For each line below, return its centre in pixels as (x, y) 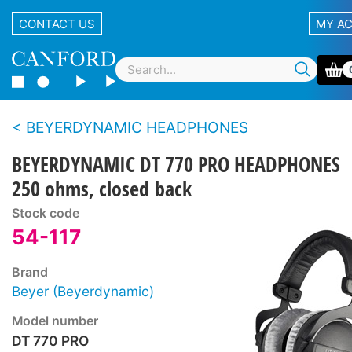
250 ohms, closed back (102, 189)
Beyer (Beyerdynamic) (83, 291)
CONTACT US (57, 24)
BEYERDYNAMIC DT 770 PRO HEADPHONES (176, 164)
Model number (55, 321)
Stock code (46, 214)
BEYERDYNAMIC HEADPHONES (137, 127)
